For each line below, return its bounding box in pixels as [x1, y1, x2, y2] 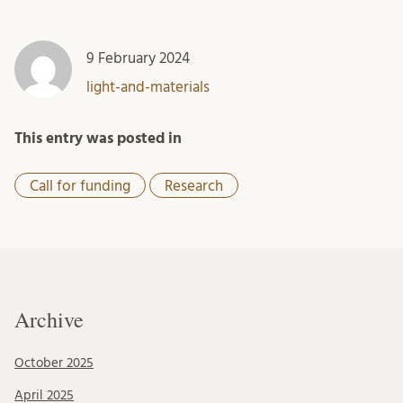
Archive [14, 305, 84, 335]
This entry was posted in [14, 130, 182, 146]
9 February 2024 [86, 49, 190, 66]
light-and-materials [86, 78, 210, 94]
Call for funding [30, 178, 130, 194]
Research [165, 178, 223, 194]
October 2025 [14, 356, 94, 371]
